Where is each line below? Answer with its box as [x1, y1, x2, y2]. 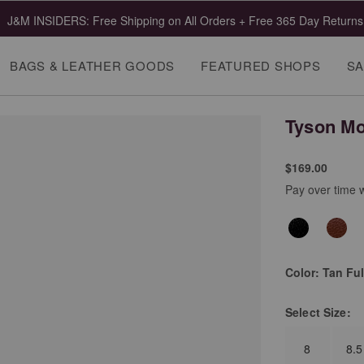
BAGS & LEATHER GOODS [10, 57, 175, 74]
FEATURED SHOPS [201, 57, 321, 74]
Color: [284, 264, 323, 281]
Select [284, 304, 323, 321]
